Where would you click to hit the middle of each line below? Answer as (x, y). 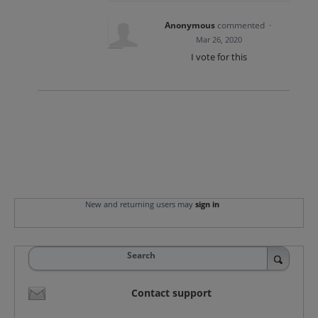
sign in (207, 204)
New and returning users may (140, 204)
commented (242, 25)
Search (141, 255)
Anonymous (190, 25)
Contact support (171, 292)
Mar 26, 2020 (219, 39)
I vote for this (219, 57)
